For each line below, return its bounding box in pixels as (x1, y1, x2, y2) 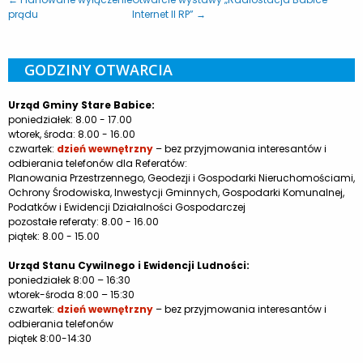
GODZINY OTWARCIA (24, 59, 173, 79)
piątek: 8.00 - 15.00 (8, 228, 100, 243)
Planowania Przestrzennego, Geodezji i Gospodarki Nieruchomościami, (8, 170, 355, 185)
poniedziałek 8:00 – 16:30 (8, 272, 130, 287)
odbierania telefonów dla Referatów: (8, 156, 187, 170)
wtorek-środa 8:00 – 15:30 (8, 287, 135, 301)
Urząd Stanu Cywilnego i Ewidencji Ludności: (8, 258, 250, 272)
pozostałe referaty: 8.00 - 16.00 (8, 214, 159, 228)
